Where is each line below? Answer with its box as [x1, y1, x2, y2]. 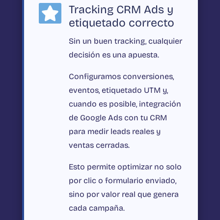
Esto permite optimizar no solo [68, 162, 182, 172]
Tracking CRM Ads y [68, 3, 173, 17]
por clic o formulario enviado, [68, 176, 176, 186]
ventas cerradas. [68, 140, 130, 150]
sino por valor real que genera [68, 190, 179, 199]
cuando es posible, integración [68, 99, 181, 109]
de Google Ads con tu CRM [68, 113, 167, 123]
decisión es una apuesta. [68, 50, 159, 60]
